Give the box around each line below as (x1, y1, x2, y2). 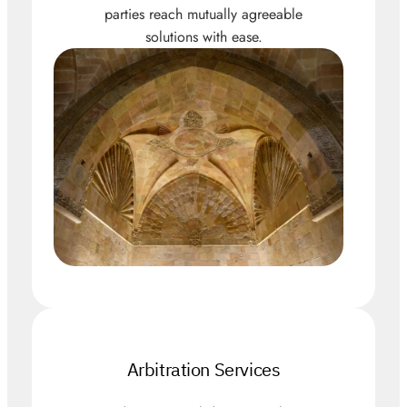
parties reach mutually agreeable (104, 3, 303, 25)
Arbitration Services (126, 356, 281, 382)
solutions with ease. (144, 25, 263, 47)
